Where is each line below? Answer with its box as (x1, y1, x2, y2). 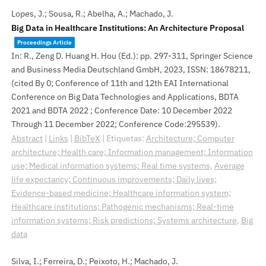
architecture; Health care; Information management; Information (11, 147, 253, 157)
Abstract (11, 133, 43, 144)
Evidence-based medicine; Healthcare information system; (11, 188, 231, 198)
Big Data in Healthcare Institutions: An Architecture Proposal (11, 23, 244, 33)
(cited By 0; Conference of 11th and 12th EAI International (11, 78, 229, 88)
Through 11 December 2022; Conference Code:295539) (11, 119, 218, 129)
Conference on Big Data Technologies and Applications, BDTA (11, 91, 239, 102)
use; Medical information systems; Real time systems (11, 160, 210, 171)
